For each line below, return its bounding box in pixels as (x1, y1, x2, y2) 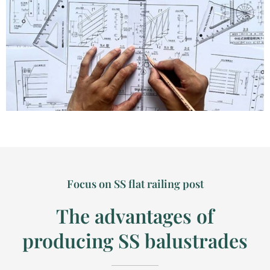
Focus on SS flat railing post (66, 176, 204, 191)
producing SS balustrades (22, 227, 248, 253)
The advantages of (56, 202, 214, 228)
